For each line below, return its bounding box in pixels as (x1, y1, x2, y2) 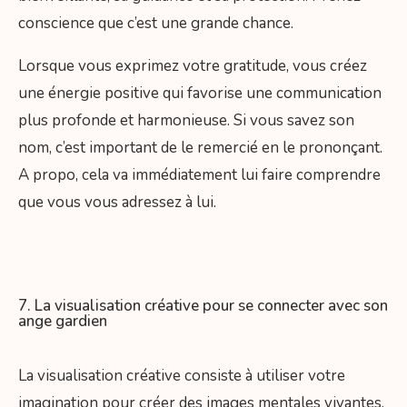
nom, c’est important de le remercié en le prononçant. (18, 137, 382, 159)
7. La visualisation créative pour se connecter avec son (18, 294, 388, 316)
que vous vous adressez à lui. (18, 192, 220, 213)
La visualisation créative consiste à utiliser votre (18, 364, 345, 386)
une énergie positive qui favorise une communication (18, 83, 382, 104)
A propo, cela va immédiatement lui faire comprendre (18, 164, 381, 186)
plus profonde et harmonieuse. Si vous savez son (18, 110, 354, 132)
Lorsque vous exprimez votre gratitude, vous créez (18, 55, 367, 77)
